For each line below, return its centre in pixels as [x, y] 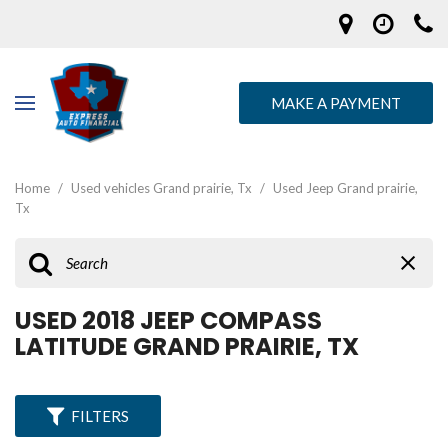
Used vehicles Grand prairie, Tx [163, 188]
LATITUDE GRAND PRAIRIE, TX [187, 346]
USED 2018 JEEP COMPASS [168, 320]
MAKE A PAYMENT [336, 103]
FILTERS [100, 416]
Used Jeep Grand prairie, [345, 188]
